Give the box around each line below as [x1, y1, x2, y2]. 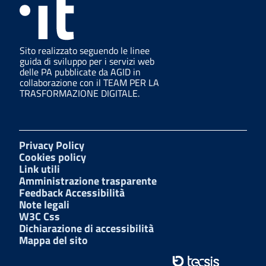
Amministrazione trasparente [19, 172, 157, 189]
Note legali [19, 196, 69, 213]
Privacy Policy [19, 137, 84, 153]
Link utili [19, 160, 60, 177]
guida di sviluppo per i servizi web [20, 53, 154, 68]
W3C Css [19, 208, 60, 224]
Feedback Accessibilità [19, 184, 125, 201]
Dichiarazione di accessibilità [19, 220, 154, 236]
